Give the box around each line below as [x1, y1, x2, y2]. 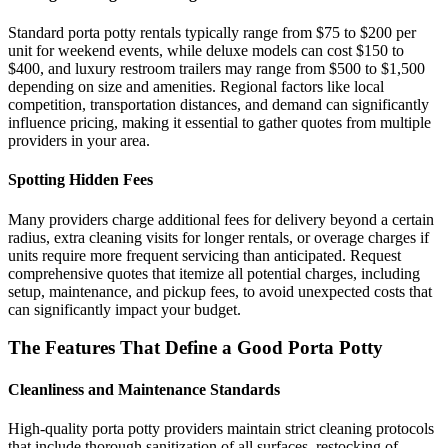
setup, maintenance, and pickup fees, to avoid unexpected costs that [8, 282, 432, 300]
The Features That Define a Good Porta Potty [8, 337, 383, 359]
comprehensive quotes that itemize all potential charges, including [8, 264, 420, 282]
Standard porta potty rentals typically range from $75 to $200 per [8, 24, 416, 42]
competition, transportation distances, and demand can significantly [8, 96, 429, 114]
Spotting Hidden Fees [8, 171, 153, 189]
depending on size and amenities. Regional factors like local [8, 78, 384, 96]
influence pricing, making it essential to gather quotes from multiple [8, 114, 431, 132]
